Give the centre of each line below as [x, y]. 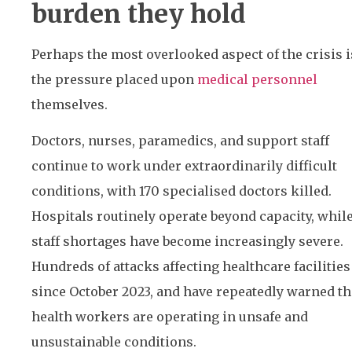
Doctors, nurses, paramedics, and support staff [180, 141]
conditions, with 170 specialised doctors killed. [181, 191]
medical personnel [257, 79]
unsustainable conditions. [114, 342]
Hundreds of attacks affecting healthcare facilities [191, 267]
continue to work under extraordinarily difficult [184, 166]
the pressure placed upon [114, 79]
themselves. [70, 104]
